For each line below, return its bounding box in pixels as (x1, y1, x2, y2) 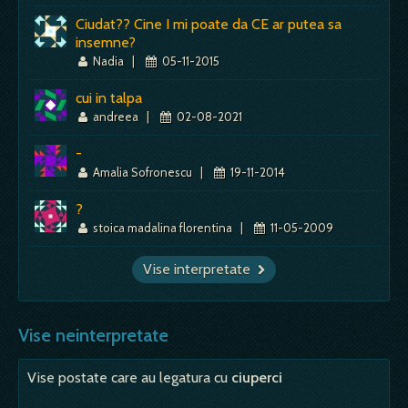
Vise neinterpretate (18, 323, 168, 346)
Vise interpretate (153, 260, 258, 278)
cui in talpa (76, 88, 142, 107)
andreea (90, 108, 142, 124)
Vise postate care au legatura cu (27, 368, 231, 386)
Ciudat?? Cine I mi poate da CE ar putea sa (76, 15, 342, 33)
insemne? (76, 33, 136, 51)
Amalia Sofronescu (90, 164, 196, 179)
